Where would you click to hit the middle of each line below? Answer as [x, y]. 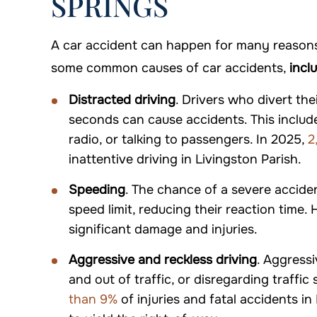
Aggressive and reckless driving [163, 260]
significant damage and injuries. [163, 230]
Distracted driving [122, 100]
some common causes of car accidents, [170, 68]
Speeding [97, 190]
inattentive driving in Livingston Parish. [185, 160]
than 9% [93, 300]
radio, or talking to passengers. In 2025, [186, 140]
